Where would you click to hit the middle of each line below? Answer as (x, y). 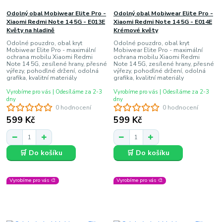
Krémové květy (136, 30)
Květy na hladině (31, 30)
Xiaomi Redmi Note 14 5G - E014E (163, 22)
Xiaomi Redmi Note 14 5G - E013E (56, 22)
